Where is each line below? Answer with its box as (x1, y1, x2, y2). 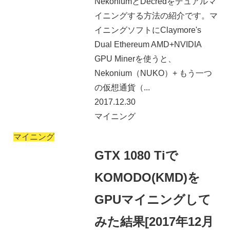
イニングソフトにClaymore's (94, 25, 201, 34)
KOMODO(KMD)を (94, 170, 200, 185)
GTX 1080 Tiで (94, 148, 178, 163)
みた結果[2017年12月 (94, 215, 214, 229)
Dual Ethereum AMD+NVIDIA (94, 40, 201, 49)
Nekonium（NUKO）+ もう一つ (94, 68, 212, 78)
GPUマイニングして (94, 193, 211, 207)
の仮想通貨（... (94, 83, 150, 92)
